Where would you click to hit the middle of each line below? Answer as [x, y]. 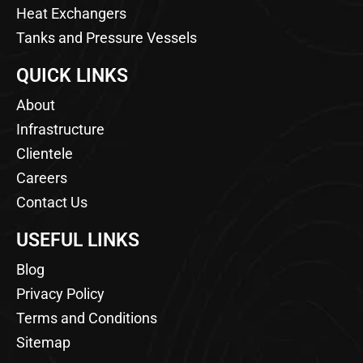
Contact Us [52, 202]
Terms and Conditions [87, 318]
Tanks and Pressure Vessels [107, 37]
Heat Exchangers [71, 13]
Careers [42, 177]
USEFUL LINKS [78, 240]
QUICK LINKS [72, 75]
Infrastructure [60, 129]
